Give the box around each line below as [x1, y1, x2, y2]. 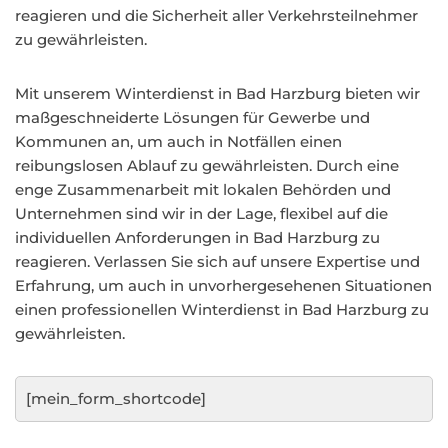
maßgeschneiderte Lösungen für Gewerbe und [15, 108, 370, 127]
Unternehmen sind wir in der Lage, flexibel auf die [15, 204, 388, 223]
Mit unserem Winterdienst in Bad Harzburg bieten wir [15, 84, 420, 103]
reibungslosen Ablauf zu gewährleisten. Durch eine [15, 156, 399, 175]
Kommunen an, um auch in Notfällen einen [15, 132, 342, 151]
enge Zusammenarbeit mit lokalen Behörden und [15, 180, 391, 199]
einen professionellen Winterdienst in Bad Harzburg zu [15, 300, 429, 319]
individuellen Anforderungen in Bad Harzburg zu [15, 228, 380, 247]
